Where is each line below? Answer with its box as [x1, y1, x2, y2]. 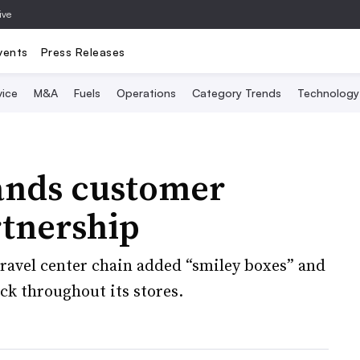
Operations [117, 86, 176, 100]
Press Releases [40, 44, 125, 59]
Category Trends [192, 86, 281, 100]
